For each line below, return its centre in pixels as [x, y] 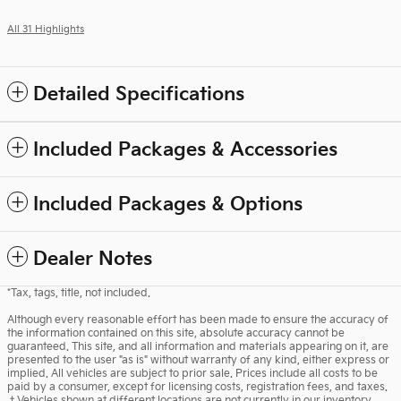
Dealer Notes [93, 259]
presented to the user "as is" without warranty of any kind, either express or [198, 360]
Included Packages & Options [168, 204]
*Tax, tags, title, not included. [79, 293]
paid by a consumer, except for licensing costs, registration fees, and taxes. [197, 387]
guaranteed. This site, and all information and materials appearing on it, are [198, 346]
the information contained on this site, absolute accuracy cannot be [176, 333]
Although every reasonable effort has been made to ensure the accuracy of [198, 320]
